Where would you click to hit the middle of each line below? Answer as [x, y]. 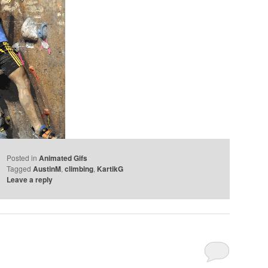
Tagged [19, 169]
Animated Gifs [63, 158]
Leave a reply [30, 180]
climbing [79, 169]
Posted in [22, 158]
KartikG [110, 169]
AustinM [47, 169]
